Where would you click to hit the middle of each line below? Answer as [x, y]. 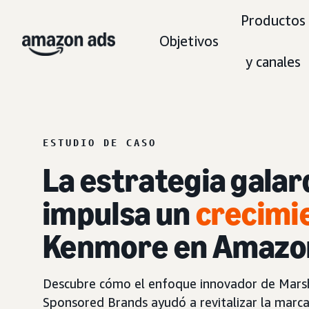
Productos [273, 20]
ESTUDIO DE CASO [100, 142]
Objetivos [189, 41]
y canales [273, 62]
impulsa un [119, 213]
